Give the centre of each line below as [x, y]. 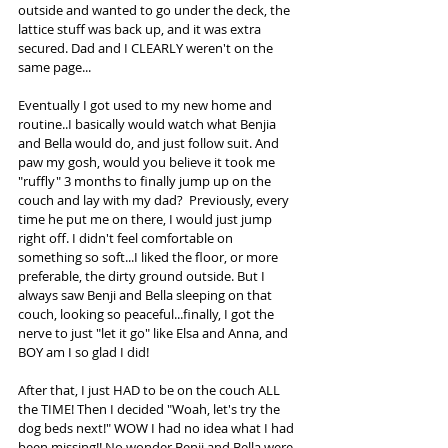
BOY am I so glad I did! [83, 352]
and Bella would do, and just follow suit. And [150, 143]
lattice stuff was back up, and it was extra [141, 29]
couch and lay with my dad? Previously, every [155, 200]
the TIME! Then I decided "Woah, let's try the [150, 409]
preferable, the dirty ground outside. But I [143, 276]
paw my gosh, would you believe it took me [148, 162]
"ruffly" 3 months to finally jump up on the [146, 181]
